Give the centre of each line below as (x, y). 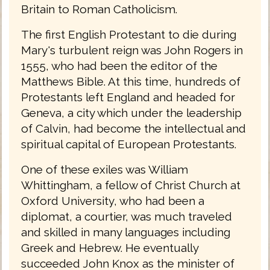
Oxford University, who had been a (113, 201)
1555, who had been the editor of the (119, 66)
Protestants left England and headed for (128, 97)
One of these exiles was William (105, 170)
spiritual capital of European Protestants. (129, 144)
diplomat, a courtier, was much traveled (127, 217)
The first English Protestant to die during (129, 35)
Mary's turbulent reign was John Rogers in (132, 50)
